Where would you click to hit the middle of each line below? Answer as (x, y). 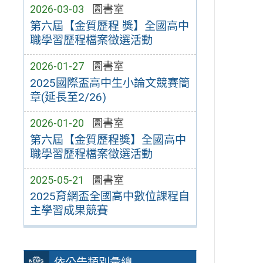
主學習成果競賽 (69, 211)
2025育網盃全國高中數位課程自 (109, 197)
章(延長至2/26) (68, 97)
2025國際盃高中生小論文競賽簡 (109, 83)
